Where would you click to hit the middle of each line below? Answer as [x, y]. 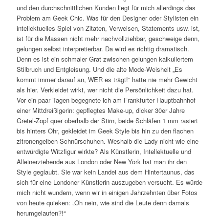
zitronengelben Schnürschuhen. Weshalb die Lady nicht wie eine [107, 141]
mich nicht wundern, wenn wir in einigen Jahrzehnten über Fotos [107, 193]
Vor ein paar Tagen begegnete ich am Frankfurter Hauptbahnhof [106, 100]
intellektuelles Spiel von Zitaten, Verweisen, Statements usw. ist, [108, 28]
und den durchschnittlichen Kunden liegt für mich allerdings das [106, 8]
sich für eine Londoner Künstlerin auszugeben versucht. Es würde [109, 182]
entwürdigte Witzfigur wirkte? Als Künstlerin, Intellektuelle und [104, 152]
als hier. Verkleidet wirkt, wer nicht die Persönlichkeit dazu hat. [105, 90]
